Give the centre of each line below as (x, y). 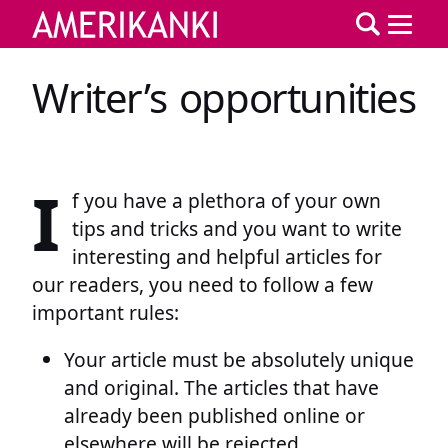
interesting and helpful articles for (227, 257)
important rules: (105, 313)
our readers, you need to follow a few (202, 285)
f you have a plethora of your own (226, 201)
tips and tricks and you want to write (237, 229)
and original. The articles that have (221, 388)
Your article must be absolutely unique (239, 360)
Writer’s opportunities (224, 97)
